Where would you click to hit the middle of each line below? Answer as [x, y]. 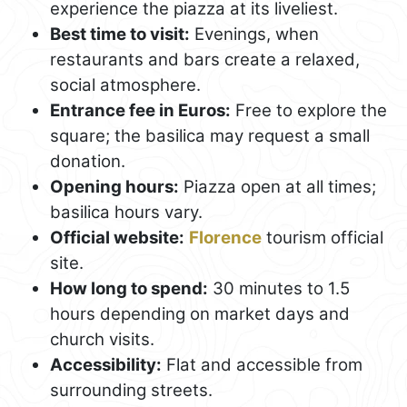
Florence [225, 237]
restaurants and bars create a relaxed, [205, 59]
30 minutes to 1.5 [279, 288]
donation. [88, 161]
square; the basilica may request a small [210, 135]
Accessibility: [106, 364]
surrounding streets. [131, 390]
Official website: [117, 237]
